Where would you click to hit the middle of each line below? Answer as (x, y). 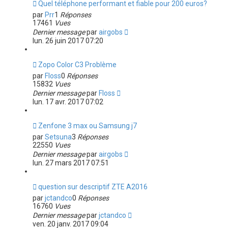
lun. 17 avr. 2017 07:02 (68, 102)
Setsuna (58, 137)
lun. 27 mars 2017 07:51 (70, 163)
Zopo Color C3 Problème (77, 65)
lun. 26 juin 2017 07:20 (68, 41)
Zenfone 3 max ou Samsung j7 (87, 126)
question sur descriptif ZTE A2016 (93, 187)
